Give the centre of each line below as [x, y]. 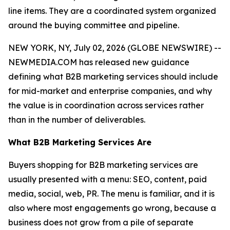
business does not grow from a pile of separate [101, 222]
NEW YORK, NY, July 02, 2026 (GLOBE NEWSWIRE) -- [115, 48]
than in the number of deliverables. [77, 120]
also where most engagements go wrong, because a [112, 208]
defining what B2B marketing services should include [113, 76]
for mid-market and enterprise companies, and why [110, 91]
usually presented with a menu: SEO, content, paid [108, 179]
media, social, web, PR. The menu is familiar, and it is [111, 194]
